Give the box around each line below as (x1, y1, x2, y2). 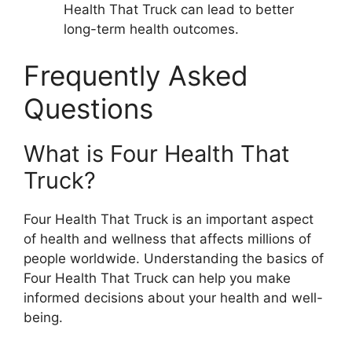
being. (24, 310, 63, 326)
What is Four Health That (24, 140, 290, 168)
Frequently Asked (24, 59, 248, 93)
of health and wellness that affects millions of (24, 231, 311, 247)
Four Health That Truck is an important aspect (24, 211, 313, 228)
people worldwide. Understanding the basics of (24, 251, 324, 267)
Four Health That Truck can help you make (24, 270, 291, 287)
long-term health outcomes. (64, 20, 239, 37)
